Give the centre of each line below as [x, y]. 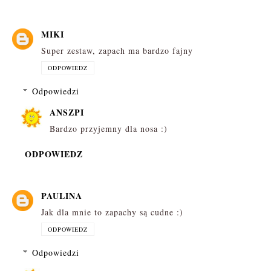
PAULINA [62, 195]
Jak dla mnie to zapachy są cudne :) [112, 212]
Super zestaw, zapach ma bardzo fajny [117, 51]
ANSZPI [67, 113]
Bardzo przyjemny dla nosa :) [109, 129]
